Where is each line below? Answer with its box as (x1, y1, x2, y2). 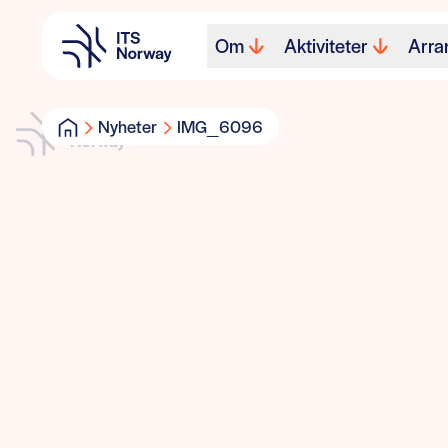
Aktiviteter (284, 32, 368, 59)
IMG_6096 (177, 114, 263, 138)
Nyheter (98, 114, 157, 138)
